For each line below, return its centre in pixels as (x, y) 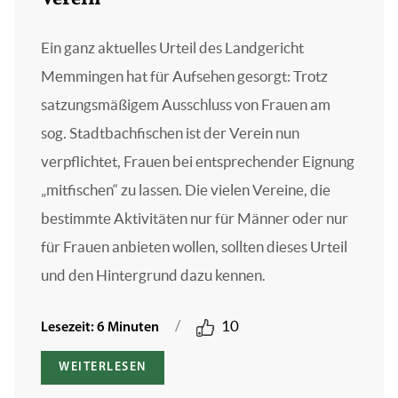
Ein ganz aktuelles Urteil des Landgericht (172, 48)
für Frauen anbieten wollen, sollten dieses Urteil (194, 247)
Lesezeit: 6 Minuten (100, 328)
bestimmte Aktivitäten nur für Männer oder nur (195, 219)
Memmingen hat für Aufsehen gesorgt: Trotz (184, 76)
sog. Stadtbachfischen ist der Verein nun (170, 133)
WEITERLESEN (103, 368)
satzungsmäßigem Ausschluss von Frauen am (186, 105)
